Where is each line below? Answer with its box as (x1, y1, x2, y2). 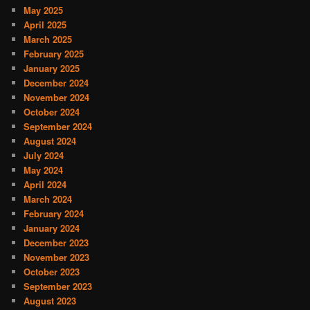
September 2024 (24, 119, 93, 133)
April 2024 (24, 177, 67, 191)
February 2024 (24, 206, 84, 220)
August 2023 (24, 293, 77, 307)
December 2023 (24, 235, 89, 249)
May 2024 (24, 163, 64, 176)
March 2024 (24, 192, 73, 206)
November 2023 (24, 250, 90, 264)
